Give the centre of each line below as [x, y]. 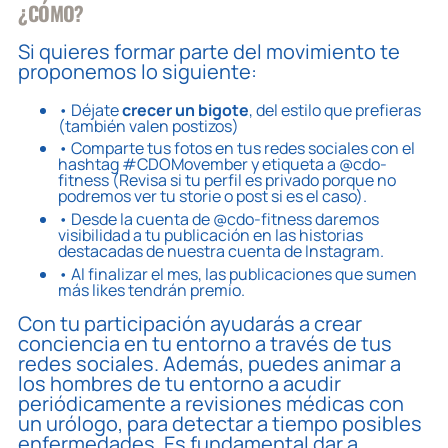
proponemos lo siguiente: [138, 71]
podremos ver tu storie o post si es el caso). [213, 196]
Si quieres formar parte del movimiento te [209, 51]
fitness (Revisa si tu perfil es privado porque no [227, 180]
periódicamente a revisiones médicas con [211, 403]
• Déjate [90, 109]
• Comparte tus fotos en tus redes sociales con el [237, 148]
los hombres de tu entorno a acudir [180, 383]
